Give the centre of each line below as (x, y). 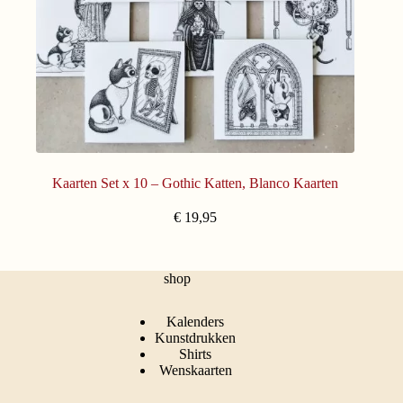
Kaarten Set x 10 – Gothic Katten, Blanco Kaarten (196, 184)
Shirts (196, 354)
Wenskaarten (195, 371)
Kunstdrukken (196, 338)
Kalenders (196, 322)
